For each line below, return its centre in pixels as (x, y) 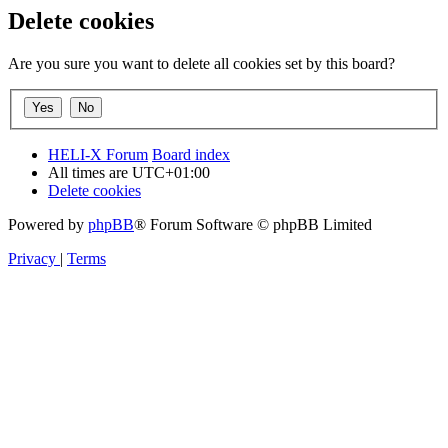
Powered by (48, 224)
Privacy (32, 258)
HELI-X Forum (98, 154)
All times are (90, 172)
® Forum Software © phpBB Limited (253, 224)
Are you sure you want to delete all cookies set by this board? (201, 64)
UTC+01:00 (171, 172)
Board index (191, 154)
